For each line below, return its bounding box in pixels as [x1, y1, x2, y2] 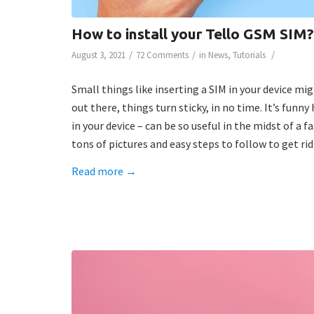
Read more [71, 164, 123, 179]
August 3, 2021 [71, 49, 125, 62]
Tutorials [233, 49, 266, 62]
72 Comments [136, 49, 189, 62]
